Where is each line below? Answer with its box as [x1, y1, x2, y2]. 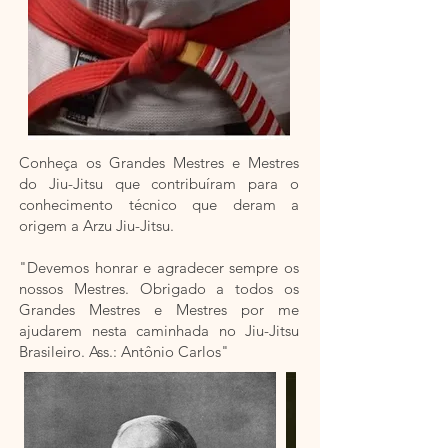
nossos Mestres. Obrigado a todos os [19, 279, 299, 298]
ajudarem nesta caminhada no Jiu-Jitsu [19, 321, 299, 340]
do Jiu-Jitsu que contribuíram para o [19, 174, 299, 193]
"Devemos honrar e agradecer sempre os [19, 258, 299, 277]
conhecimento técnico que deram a [19, 195, 299, 214]
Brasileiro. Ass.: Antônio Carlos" [19, 342, 229, 361]
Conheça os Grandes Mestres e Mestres [19, 153, 299, 172]
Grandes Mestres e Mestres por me [19, 300, 299, 319]
